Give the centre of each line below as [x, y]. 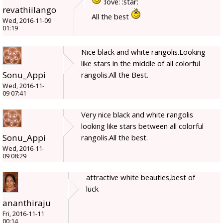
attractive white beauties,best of [141, 177]
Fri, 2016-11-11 [23, 214]
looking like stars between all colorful [142, 126]
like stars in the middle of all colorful [141, 63]
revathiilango [29, 9]
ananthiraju [27, 203]
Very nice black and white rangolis [137, 114]
